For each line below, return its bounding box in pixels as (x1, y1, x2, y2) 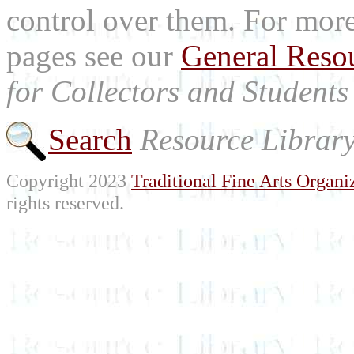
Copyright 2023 (6, 170, 131, 192)
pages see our (6, 39, 181, 73)
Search (48, 122, 132, 157)
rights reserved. (6, 192, 124, 214)
